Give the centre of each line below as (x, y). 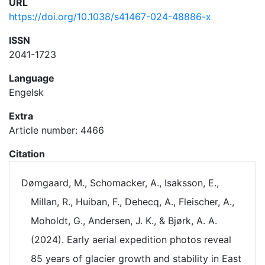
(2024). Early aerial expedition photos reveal (131, 240)
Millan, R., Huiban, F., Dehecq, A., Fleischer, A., (132, 202)
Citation (27, 154)
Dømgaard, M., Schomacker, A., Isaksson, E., (120, 183)
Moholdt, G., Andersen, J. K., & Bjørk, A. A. (124, 221)
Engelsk (26, 92)
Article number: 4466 (56, 130)
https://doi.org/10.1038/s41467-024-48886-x (110, 17)
